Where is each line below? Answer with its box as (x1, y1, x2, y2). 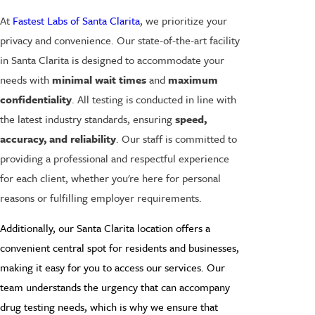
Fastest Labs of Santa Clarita (13, 12, 140, 28)
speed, (175, 110, 207, 127)
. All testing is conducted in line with (72, 91, 236, 107)
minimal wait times (52, 71, 146, 87)
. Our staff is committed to (116, 130, 237, 146)
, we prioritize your (140, 12, 227, 28)
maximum (168, 71, 218, 87)
